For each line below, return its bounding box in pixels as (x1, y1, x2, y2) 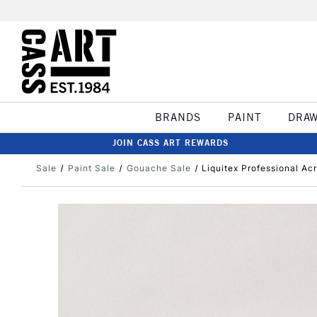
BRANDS (154, 110, 201, 124)
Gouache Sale (126, 163, 191, 173)
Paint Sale (67, 163, 115, 173)
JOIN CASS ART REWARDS (113, 137, 229, 148)
